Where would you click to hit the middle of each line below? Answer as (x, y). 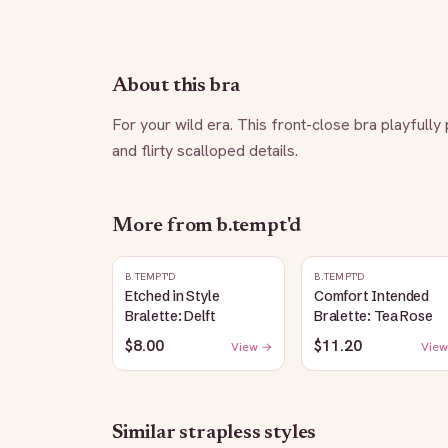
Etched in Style (172, 296)
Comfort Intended (371, 296)
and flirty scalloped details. (205, 150)
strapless (220, 433)
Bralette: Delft (170, 316)
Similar (146, 433)
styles (288, 433)
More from (164, 226)
